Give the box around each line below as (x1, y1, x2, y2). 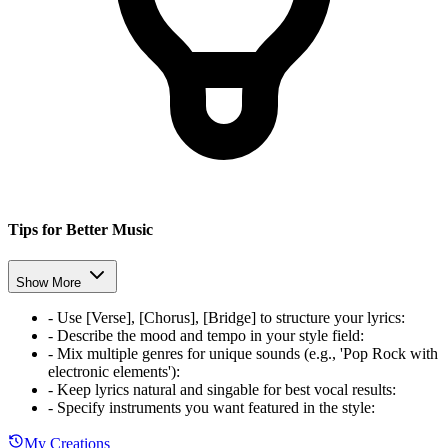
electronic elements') (48, 363, 176, 381)
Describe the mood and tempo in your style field (57, 327, 360, 345)
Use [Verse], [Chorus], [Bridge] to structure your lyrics (57, 309, 401, 327)
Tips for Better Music (8, 221, 153, 239)
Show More (16, 275, 81, 291)
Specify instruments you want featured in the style (57, 399, 371, 417)
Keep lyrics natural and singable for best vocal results (57, 381, 392, 399)
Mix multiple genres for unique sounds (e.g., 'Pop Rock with (57, 345, 438, 363)
